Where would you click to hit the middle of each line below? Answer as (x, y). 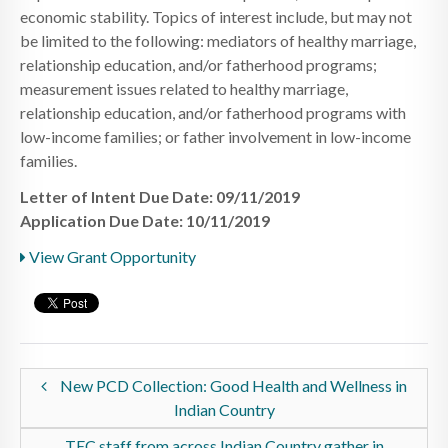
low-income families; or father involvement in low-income (215, 136)
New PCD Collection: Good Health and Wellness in (232, 385)
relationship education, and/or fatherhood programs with (213, 112)
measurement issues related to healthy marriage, (184, 88)
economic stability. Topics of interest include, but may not (216, 16)
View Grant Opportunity (111, 256)
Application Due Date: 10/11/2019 (145, 220)
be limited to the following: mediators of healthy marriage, (218, 40)
